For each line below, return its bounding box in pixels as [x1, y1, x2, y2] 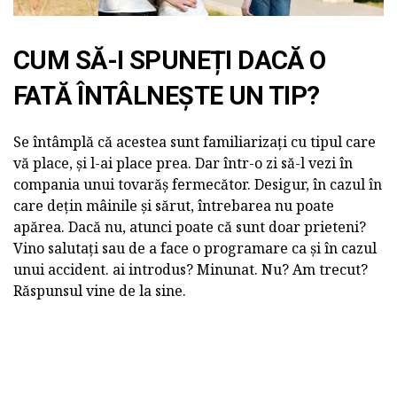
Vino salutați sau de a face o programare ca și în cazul [13, 237, 377, 258]
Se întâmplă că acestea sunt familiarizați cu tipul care [13, 131, 376, 152]
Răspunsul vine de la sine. [13, 280, 186, 300]
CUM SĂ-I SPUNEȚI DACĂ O [13, 44, 326, 75]
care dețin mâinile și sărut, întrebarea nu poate [13, 195, 334, 215]
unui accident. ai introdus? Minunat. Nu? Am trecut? [13, 259, 368, 279]
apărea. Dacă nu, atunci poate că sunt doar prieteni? [13, 216, 366, 237]
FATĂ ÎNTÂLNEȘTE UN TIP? [13, 80, 320, 111]
